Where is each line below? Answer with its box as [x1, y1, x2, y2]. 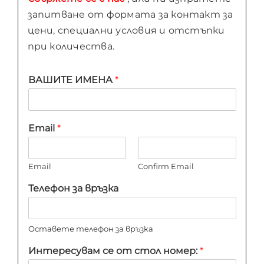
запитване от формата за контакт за [27, 9, 233, 21]
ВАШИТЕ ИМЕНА [28, 74, 115, 86]
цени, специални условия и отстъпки [27, 25, 225, 37]
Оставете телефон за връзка [28, 224, 153, 234]
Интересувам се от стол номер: [28, 245, 200, 257]
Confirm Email [138, 161, 194, 171]
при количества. [27, 41, 115, 52]
